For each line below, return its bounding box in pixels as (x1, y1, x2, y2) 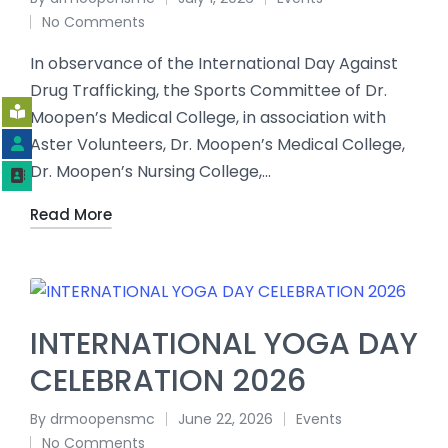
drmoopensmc (50, 409, 155, 430)
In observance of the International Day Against (30, 52, 398, 76)
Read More (30, 204, 112, 226)
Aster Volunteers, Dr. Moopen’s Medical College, (30, 133, 405, 157)
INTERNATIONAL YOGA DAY (30, 323, 418, 366)
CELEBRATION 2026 (30, 360, 306, 403)
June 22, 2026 (178, 409, 273, 430)
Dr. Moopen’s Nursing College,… (30, 160, 271, 184)
